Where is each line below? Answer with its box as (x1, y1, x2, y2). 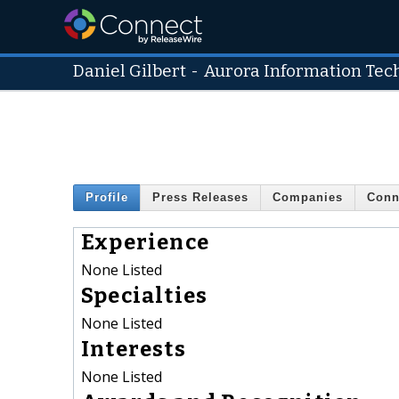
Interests (81, 336, 186, 362)
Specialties (81, 282, 208, 308)
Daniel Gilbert (73, 61, 186, 81)
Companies (273, 191, 343, 205)
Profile (85, 191, 128, 205)
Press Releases (152, 191, 248, 205)
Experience (81, 229, 209, 255)
